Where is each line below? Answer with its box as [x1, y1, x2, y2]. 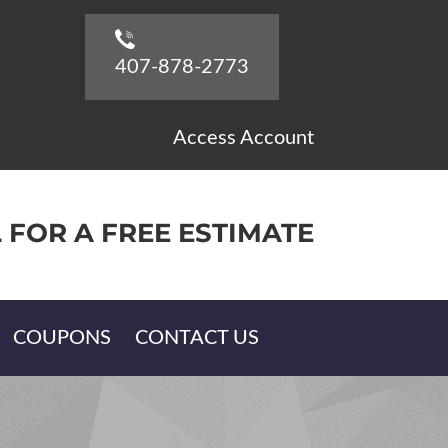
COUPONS [13, 328, 111, 348]
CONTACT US [135, 328, 259, 348]
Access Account [172, 128, 314, 148]
